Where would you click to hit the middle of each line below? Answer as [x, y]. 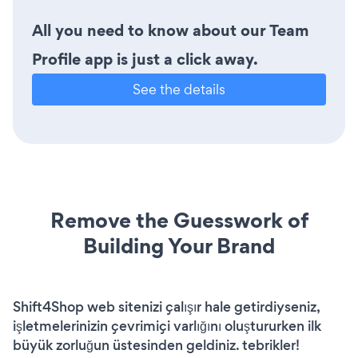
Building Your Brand [179, 246]
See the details [179, 89]
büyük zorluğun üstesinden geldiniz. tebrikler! [156, 346]
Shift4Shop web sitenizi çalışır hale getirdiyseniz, [166, 307]
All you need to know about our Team [170, 31]
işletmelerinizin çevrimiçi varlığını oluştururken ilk [167, 326]
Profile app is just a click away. [145, 60]
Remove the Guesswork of [179, 221]
